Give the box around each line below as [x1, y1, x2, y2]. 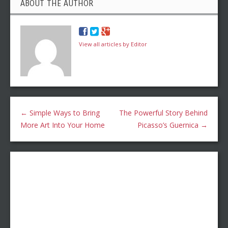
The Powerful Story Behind [119, 108, 208, 118]
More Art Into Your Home [20, 120, 105, 130]
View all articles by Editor [79, 40, 147, 48]
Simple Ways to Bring [27, 108, 100, 118]
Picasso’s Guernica [137, 120, 201, 130]
